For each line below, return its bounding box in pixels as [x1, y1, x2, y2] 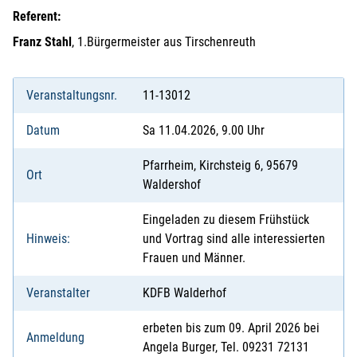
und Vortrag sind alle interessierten [143, 230, 325, 246]
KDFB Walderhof [143, 284, 226, 300]
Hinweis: [26, 230, 70, 246]
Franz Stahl [13, 33, 72, 49]
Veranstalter [26, 284, 90, 300]
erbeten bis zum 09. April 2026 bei [143, 320, 320, 335]
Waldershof [143, 176, 201, 192]
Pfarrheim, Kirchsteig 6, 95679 [143, 157, 298, 173]
